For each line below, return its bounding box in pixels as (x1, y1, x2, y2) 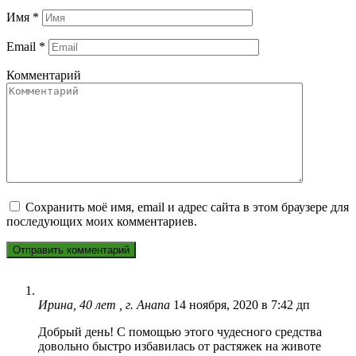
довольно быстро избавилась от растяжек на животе (38, 339, 321, 353)
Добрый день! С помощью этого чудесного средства (38, 324, 322, 339)
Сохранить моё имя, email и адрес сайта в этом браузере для (25, 199, 349, 214)
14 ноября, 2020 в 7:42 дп (173, 297, 310, 311)
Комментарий (6, 68, 81, 82)
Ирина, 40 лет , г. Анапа (38, 297, 170, 311)
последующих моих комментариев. (6, 214, 197, 228)
